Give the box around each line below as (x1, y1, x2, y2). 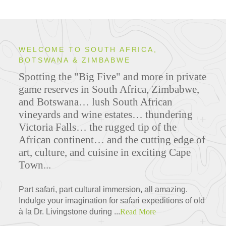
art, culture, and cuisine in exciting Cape (19, 146, 191, 158)
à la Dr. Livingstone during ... (19, 207, 121, 216)
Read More (120, 207, 156, 216)
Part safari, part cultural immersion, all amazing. (19, 185, 188, 194)
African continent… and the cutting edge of (19, 133, 206, 146)
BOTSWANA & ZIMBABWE (19, 55, 131, 64)
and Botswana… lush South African (19, 95, 173, 108)
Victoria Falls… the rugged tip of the (19, 121, 177, 133)
